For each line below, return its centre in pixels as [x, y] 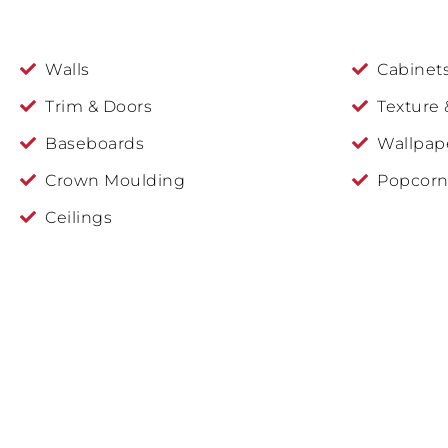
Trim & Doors [98, 106]
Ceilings [78, 217]
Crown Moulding [115, 180]
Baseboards [94, 143]
